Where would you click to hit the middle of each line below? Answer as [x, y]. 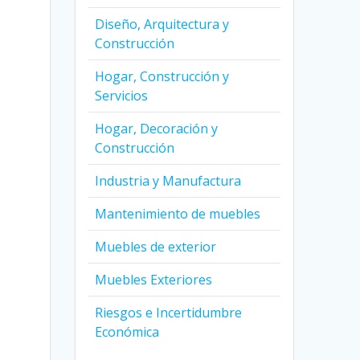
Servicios [122, 96]
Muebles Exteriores [154, 280]
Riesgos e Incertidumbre [169, 313]
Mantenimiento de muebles [178, 214]
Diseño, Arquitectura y [162, 25]
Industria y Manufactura [168, 181]
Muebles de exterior [156, 247]
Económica [127, 332]
